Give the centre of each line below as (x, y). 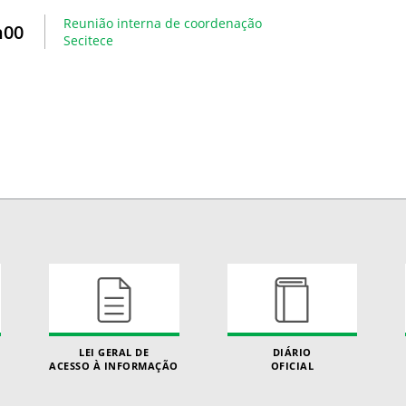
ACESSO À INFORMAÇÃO (114, 365)
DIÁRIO (292, 352)
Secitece (88, 40)
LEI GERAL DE (114, 352)
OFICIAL (292, 365)
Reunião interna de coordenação (163, 23)
